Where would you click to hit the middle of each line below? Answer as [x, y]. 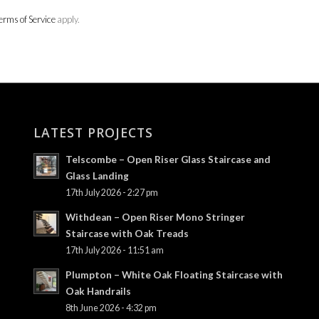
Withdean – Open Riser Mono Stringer [155, 218]
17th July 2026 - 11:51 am [114, 251]
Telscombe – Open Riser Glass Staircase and [168, 160]
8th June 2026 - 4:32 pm [111, 308]
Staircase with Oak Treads [127, 234]
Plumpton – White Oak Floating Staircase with [174, 275]
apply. [68, 20]
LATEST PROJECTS [93, 133]
